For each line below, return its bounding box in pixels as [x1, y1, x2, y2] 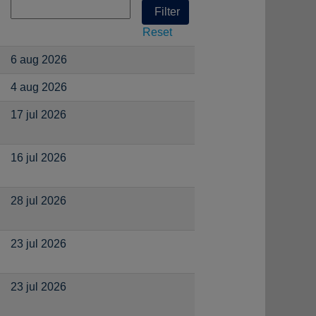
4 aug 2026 [11, 81, 67, 93]
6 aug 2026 [11, 54, 67, 66]
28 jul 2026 [11, 195, 66, 207]
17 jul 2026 [11, 109, 66, 121]
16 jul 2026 [11, 152, 66, 164]
